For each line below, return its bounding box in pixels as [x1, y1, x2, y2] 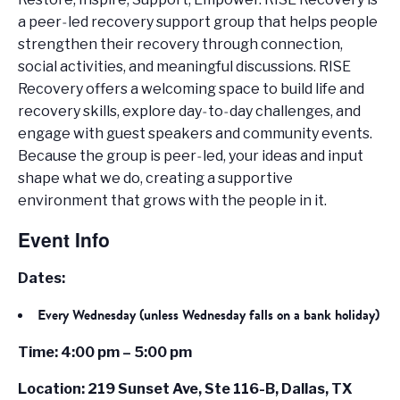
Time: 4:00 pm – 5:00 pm [18, 344, 192, 362]
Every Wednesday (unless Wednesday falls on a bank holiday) [37, 304, 379, 326]
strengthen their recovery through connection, [18, 35, 343, 53]
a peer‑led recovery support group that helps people [18, 12, 378, 30]
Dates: [18, 270, 65, 287]
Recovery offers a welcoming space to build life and [18, 79, 364, 97]
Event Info [18, 225, 110, 253]
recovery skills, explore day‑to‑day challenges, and [18, 102, 361, 120]
